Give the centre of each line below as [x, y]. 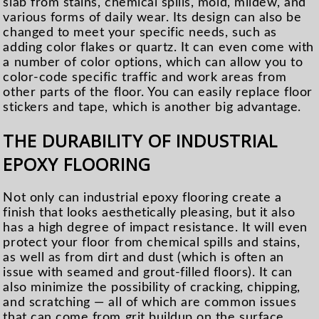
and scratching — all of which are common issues [150, 303]
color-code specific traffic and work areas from [145, 78]
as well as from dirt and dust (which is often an [143, 258]
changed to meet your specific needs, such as [140, 33]
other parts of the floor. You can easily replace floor [158, 93]
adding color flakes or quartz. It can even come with [158, 48]
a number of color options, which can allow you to [153, 63]
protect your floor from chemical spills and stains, [152, 243]
